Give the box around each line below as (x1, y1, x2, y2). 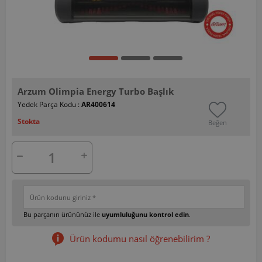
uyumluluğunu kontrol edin (102, 209, 189, 219)
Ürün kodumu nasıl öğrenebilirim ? (70, 232, 210, 244)
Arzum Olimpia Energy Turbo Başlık (18, 85, 174, 97)
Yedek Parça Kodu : (18, 99, 81, 109)
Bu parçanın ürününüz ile (23, 209, 102, 219)
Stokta (18, 116, 40, 126)
